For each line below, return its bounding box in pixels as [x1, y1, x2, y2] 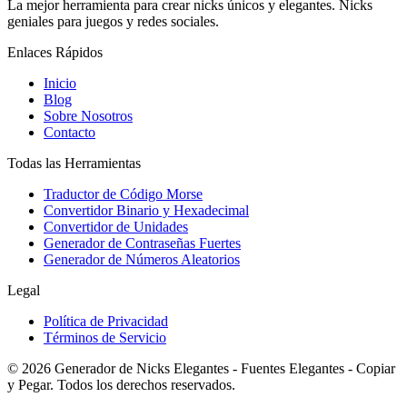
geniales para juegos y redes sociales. [7, 13, 219, 29]
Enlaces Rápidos [7, 44, 103, 60]
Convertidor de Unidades [44, 218, 188, 234]
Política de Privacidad [44, 313, 168, 329]
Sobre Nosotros [44, 107, 133, 124]
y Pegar [7, 376, 50, 392]
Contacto [44, 124, 95, 140]
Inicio [44, 74, 76, 91]
